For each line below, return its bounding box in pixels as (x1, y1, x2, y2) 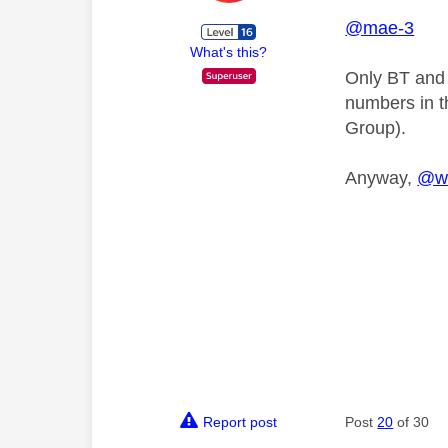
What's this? (190, 44, 268, 61)
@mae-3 (345, 18, 415, 39)
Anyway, (345, 168, 418, 189)
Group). (345, 118, 407, 139)
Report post (203, 414, 278, 431)
